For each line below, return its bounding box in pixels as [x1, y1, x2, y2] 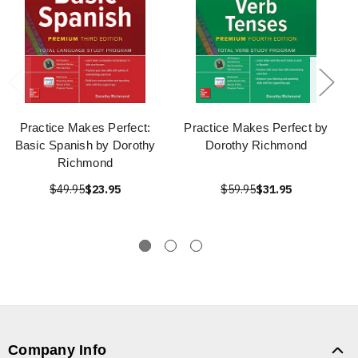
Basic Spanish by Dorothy [14, 138, 156, 153]
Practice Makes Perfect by [184, 121, 328, 135]
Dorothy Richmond [205, 138, 307, 153]
